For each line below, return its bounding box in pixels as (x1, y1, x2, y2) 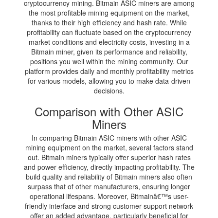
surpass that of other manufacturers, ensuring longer (28, 181, 190, 191)
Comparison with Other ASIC (35, 102, 183, 120)
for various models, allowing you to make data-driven (28, 75, 190, 86)
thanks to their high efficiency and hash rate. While (31, 17, 187, 27)
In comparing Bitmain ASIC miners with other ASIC (31, 132, 187, 143)
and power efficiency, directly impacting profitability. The (23, 162, 195, 172)
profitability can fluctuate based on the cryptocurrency (27, 27, 191, 37)
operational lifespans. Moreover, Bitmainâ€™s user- (29, 191, 189, 201)
